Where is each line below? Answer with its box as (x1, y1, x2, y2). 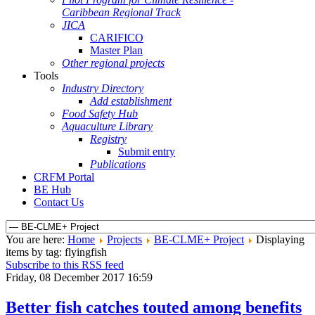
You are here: (6, 233, 67, 245)
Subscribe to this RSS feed (6, 259, 124, 271)
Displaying (256, 233, 304, 245)
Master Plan (90, 44, 143, 56)
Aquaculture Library (62, 120, 153, 132)
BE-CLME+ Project (154, 233, 244, 245)
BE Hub (34, 184, 71, 195)
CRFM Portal (34, 171, 94, 183)
